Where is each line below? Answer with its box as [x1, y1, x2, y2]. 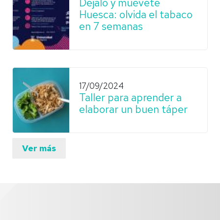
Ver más [22, 142, 56, 154]
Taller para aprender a [79, 90, 182, 104]
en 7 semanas [79, 19, 143, 33]
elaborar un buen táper [79, 102, 188, 116]
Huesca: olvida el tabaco [79, 7, 192, 21]
